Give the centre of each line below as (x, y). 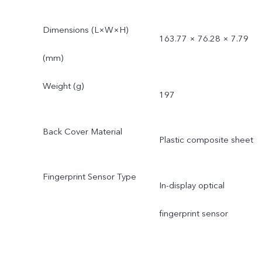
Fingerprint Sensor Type (89, 177)
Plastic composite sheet (206, 140)
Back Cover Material (82, 131)
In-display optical (192, 186)
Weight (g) (63, 86)
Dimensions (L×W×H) (85, 30)
